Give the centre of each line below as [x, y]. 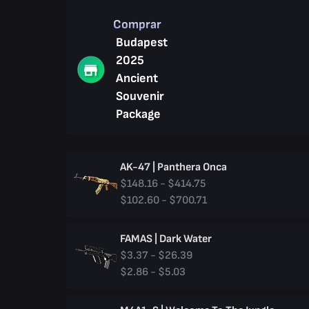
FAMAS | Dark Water [166, 239]
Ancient [137, 78]
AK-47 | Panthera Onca [173, 167]
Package [138, 114]
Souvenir [140, 96]
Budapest [142, 42]
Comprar [139, 24]
